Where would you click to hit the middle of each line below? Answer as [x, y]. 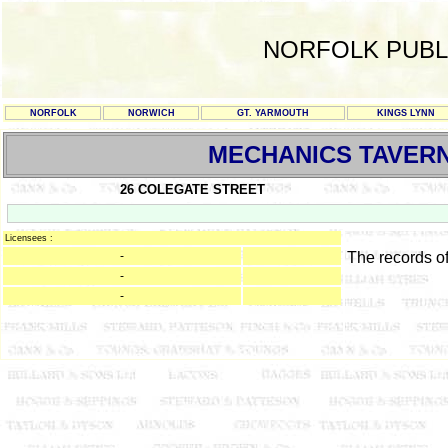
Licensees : [29, 238]
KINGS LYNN [405, 113]
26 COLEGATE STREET [192, 189]
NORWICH [151, 113]
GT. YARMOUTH [273, 113]
